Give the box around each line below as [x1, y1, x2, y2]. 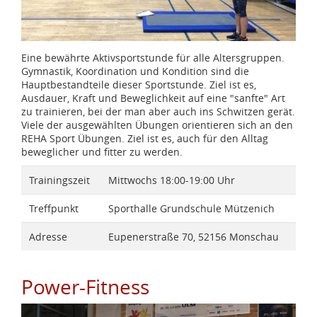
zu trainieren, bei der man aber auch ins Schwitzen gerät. [21, 104, 295, 118]
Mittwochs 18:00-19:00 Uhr [108, 173, 235, 188]
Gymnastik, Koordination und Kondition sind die [21, 64, 249, 78]
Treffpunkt [28, 202, 79, 216]
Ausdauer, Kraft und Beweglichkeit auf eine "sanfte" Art [21, 91, 285, 105]
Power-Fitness [21, 274, 149, 301]
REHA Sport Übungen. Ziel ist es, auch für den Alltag [21, 131, 268, 145]
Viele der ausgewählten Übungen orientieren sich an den [21, 117, 293, 132]
